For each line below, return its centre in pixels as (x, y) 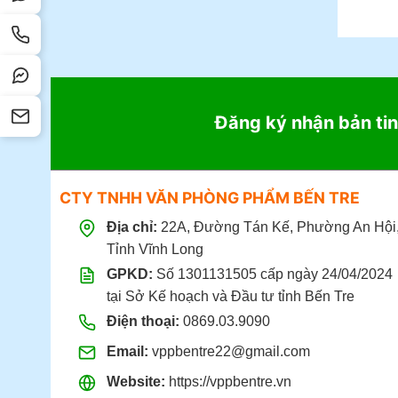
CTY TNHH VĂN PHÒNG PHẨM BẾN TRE (209, 197)
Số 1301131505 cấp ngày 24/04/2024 (272, 274)
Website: (135, 381)
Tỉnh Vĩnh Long (155, 249)
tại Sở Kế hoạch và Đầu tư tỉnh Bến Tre (230, 296)
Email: (127, 351)
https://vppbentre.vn (230, 381)
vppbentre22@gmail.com (231, 351)
